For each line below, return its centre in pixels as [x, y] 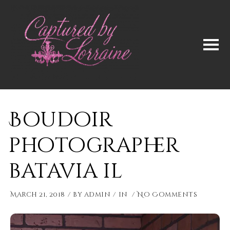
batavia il [66, 171]
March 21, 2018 [38, 195]
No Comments [167, 195]
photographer [94, 146]
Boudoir [61, 120]
